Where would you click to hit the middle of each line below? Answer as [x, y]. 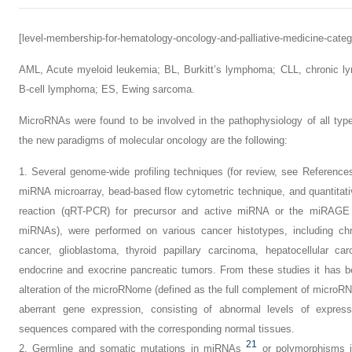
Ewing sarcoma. [157, 89]
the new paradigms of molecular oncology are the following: [153, 140]
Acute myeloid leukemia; [104, 70]
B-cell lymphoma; [60, 89]
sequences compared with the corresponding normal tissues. [157, 329]
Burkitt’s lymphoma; [230, 70]
